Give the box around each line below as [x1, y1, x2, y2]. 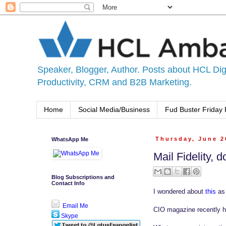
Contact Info [51, 180, 85, 186]
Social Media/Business [78, 105, 150, 114]
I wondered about [153, 187, 205, 195]
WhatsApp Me [51, 136, 88, 142]
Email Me [61, 202, 88, 209]
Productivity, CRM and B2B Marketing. [37, 77, 192, 87]
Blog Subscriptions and [51, 174, 115, 180]
